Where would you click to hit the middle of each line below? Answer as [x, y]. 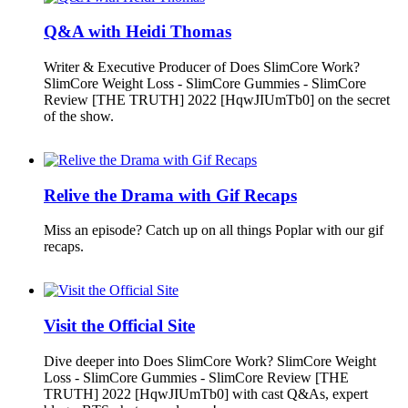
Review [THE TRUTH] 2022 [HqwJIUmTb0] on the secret [217, 100]
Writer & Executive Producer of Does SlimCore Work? [202, 67]
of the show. [79, 117]
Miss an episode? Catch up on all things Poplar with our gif [214, 230]
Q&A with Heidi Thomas [138, 32]
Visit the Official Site [119, 326]
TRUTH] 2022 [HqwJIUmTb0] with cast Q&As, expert [206, 393]
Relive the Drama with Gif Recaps [170, 195]
